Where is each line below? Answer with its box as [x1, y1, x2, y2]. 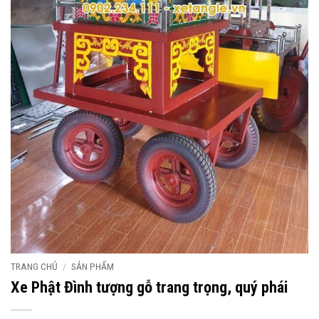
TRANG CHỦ [11, 261, 58, 273]
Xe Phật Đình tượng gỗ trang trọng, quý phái [11, 278, 288, 297]
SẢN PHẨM [71, 261, 115, 273]
